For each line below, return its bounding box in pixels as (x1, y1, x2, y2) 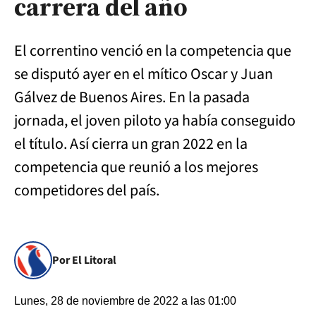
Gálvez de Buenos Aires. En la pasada (14, 86, 250, 109)
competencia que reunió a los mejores (14, 156, 258, 178)
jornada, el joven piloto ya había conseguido (14, 109, 296, 132)
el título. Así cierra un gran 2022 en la (14, 133, 248, 155)
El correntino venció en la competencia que (14, 39, 291, 62)
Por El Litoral (52, 253, 116, 268)
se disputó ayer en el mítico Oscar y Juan (14, 63, 273, 85)
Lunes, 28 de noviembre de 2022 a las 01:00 (14, 295, 236, 307)
